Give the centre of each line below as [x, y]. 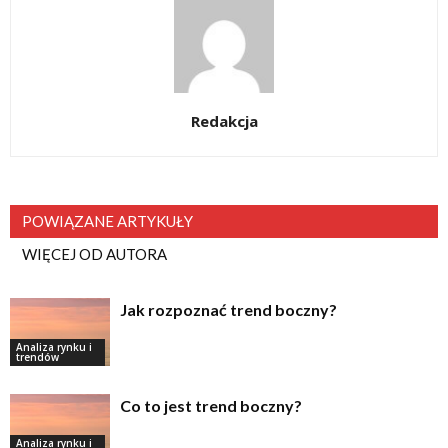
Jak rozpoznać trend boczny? [228, 309]
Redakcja [224, 120]
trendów [37, 357]
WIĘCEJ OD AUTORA [94, 253]
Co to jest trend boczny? [211, 405]
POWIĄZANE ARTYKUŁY [107, 220]
